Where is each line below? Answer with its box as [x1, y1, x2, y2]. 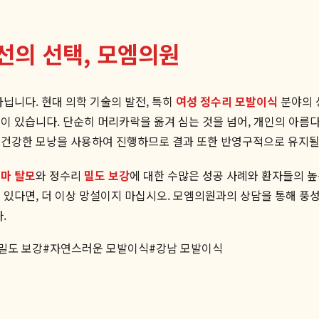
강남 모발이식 [156, 239, 223, 256]
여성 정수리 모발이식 [176, 92, 278, 110]
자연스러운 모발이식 [50, 239, 149, 256]
